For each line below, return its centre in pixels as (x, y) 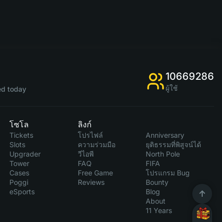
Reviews (91, 182)
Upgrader (25, 154)
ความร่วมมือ (96, 144)
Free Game (95, 173)
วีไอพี (85, 154)
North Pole (163, 154)
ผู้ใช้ (171, 88)
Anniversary (165, 135)
